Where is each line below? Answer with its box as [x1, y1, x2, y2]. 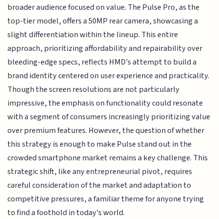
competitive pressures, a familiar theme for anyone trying [7, 193, 204, 205]
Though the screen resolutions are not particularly [7, 84, 180, 96]
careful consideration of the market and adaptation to [7, 179, 192, 192]
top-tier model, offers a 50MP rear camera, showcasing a [7, 15, 198, 27]
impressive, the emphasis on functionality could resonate [7, 97, 203, 109]
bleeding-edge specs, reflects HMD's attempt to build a [7, 56, 197, 68]
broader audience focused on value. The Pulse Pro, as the [7, 1, 200, 14]
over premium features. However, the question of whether [7, 125, 205, 137]
